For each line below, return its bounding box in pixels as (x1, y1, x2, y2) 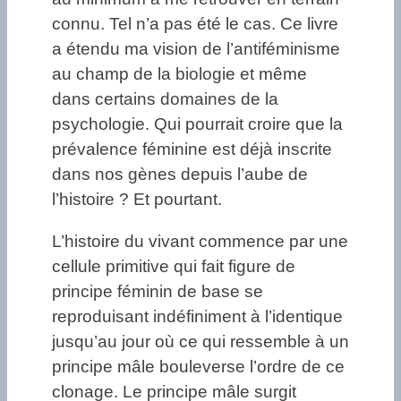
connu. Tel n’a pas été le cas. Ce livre (52, 13, 338, 33)
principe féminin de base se (52, 282, 263, 302)
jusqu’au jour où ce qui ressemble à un (52, 332, 349, 352)
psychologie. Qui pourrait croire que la (52, 114, 343, 133)
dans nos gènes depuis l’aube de (52, 164, 308, 183)
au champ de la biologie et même (52, 64, 307, 83)
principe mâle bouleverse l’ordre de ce (52, 357, 345, 377)
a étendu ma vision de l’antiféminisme (52, 38, 340, 58)
